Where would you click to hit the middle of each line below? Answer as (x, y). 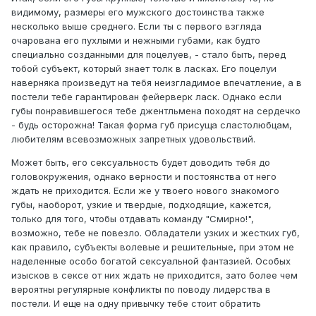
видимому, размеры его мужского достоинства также (138, 12)
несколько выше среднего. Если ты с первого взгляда (136, 26)
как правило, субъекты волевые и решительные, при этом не (153, 247)
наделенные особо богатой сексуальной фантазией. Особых (151, 261)
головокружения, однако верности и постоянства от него (144, 177)
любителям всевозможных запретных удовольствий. (133, 139)
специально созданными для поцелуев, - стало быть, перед (148, 55)
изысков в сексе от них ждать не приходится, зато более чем (154, 275)
